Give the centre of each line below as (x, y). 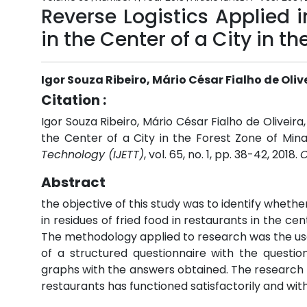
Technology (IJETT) (93, 155)
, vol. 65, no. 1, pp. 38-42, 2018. (222, 155)
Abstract (73, 182)
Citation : (74, 100)
